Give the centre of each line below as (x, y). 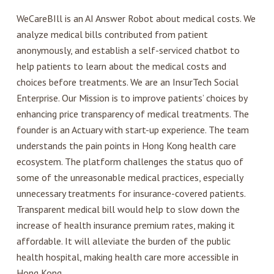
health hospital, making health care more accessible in (127, 257)
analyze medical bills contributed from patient (112, 35)
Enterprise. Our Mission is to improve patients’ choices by (131, 98)
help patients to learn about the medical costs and (121, 66)
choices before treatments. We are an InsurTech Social (127, 82)
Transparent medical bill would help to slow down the (128, 209)
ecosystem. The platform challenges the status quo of (130, 162)
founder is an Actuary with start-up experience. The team (132, 130)
